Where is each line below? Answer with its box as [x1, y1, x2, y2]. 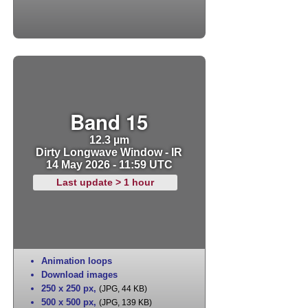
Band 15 [70, 107, 148, 137]
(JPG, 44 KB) [98, 284, 147, 294]
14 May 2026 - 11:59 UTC [45, 158, 173, 171]
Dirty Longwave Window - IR [36, 146, 183, 159]
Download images [41, 269, 118, 280]
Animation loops [41, 256, 112, 267]
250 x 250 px [41, 283, 93, 294]
